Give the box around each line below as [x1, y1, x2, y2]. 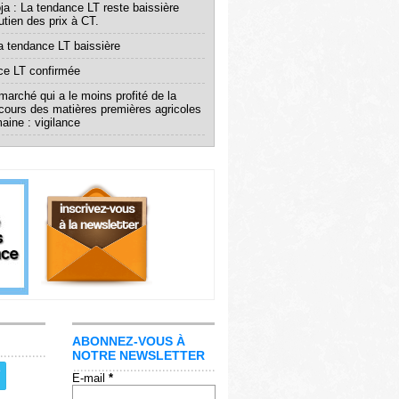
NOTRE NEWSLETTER [72, 348, 205, 362]
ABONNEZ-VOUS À [72, 334, 185, 348]
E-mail [72, 371, 109, 385]
